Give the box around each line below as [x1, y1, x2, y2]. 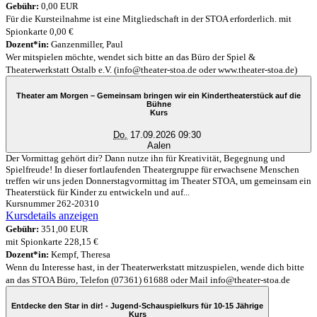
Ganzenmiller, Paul [49, 39, 123, 50]
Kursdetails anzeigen [6, 209, 98, 222]
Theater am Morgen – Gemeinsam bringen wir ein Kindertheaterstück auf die [16, 91, 301, 100]
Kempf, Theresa [49, 249, 110, 260]
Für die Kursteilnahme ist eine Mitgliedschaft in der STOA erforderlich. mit [6, 13, 292, 25]
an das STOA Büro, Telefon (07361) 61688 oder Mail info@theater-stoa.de [6, 275, 290, 286]
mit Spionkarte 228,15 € [6, 236, 98, 248]
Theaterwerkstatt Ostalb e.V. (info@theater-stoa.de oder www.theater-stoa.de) [6, 64, 297, 76]
